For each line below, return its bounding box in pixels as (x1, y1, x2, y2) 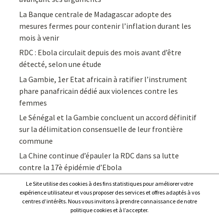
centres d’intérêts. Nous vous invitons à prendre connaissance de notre (22, 197, 197, 205)
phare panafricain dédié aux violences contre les (19, 86, 178, 96)
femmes (19, 97, 47, 108)
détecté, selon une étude (19, 59, 102, 69)
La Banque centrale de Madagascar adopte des (19, 9, 172, 19)
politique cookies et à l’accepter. (70, 206, 149, 214)
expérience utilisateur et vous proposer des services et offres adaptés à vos (19, 189, 200, 196)
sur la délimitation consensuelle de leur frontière (19, 124, 183, 134)
